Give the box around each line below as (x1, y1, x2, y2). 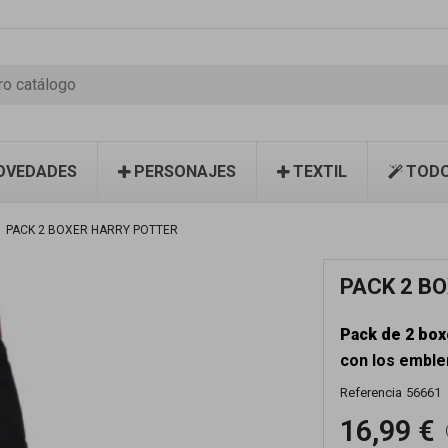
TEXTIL (293, 162, 347, 181)
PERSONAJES (134, 162, 236, 181)
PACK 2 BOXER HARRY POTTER (6, 223, 178, 238)
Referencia (340, 385, 403, 400)
